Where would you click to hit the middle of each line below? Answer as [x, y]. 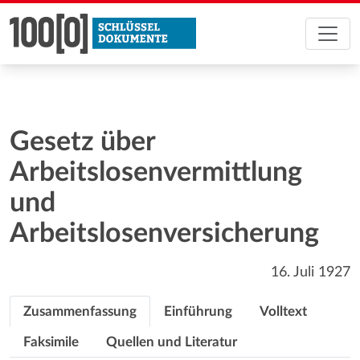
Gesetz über [82, 142]
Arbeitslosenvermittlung [156, 173]
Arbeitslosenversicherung [164, 234]
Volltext [283, 311]
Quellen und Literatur [172, 342]
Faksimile [51, 342]
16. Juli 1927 [311, 272]
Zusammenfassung [80, 311]
